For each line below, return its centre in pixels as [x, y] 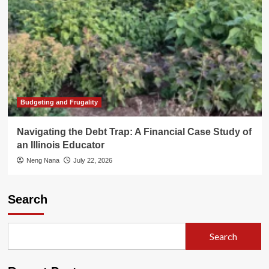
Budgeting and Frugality [59, 102]
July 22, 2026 [92, 161]
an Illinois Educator [60, 145]
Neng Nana [43, 161]
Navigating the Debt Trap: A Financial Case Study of [134, 132]
